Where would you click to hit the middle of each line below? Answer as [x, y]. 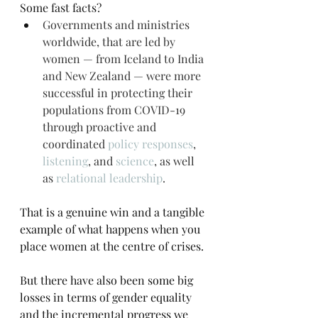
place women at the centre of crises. [112, 246]
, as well [176, 161]
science [135, 161]
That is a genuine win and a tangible [114, 212]
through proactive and [101, 127]
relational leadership [109, 178]
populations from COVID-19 [115, 110]
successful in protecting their [119, 93]
